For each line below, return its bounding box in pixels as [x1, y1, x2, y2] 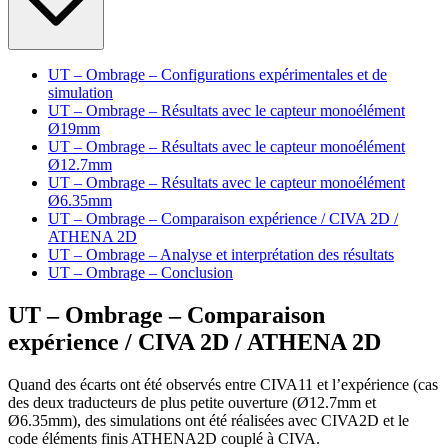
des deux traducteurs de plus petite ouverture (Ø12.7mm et [8, 393, 376, 411]
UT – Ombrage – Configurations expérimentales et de [48, 66, 387, 83]
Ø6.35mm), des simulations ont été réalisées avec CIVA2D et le [8, 411, 409, 429]
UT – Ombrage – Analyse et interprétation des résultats [48, 246, 394, 263]
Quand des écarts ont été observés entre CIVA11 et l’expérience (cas [8, 375, 438, 393]
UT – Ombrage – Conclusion [48, 264, 233, 281]
